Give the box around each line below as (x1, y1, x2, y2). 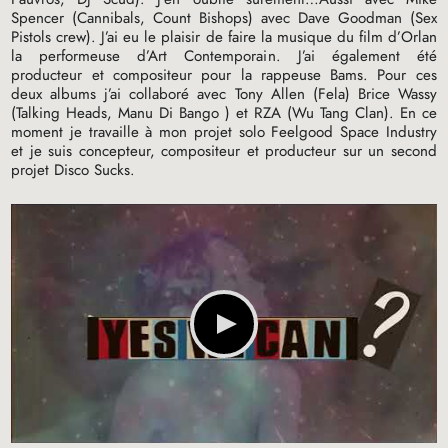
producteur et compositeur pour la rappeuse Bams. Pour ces (11, 64, 437, 87)
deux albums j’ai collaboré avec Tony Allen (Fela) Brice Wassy (11, 83, 437, 106)
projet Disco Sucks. (11, 159, 136, 182)
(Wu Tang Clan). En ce (280, 102, 437, 125)
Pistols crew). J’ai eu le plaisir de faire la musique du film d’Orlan (11, 26, 437, 49)
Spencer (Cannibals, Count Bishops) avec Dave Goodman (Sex (11, 7, 437, 30)
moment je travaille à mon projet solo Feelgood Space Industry (11, 121, 437, 144)
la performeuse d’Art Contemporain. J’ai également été (11, 45, 437, 68)
